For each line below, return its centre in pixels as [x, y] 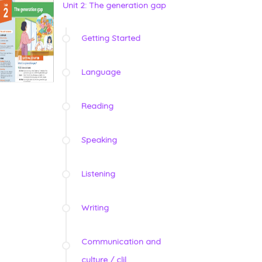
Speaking [99, 140]
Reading [97, 106]
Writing [95, 208]
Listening [98, 174]
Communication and [121, 242]
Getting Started [111, 38]
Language [101, 72]
